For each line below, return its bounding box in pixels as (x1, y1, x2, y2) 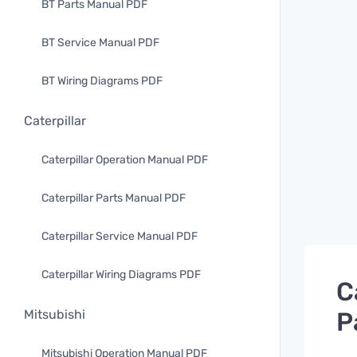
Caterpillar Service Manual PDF (41, 229, 198, 243)
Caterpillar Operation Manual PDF (41, 153, 208, 167)
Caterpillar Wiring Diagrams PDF (41, 268, 201, 281)
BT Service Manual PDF (41, 36, 159, 49)
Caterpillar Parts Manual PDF (41, 191, 186, 205)
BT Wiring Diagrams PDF (41, 74, 163, 88)
